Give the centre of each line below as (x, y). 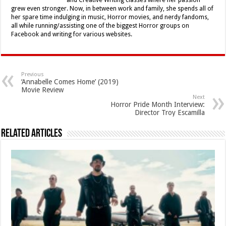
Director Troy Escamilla (169, 113)
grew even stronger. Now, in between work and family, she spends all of (112, 9)
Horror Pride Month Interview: (157, 105)
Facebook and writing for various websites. (72, 35)
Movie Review (43, 90)
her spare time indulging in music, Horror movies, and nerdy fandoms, (110, 17)
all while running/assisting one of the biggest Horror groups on (100, 26)
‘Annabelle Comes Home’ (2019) (70, 82)
